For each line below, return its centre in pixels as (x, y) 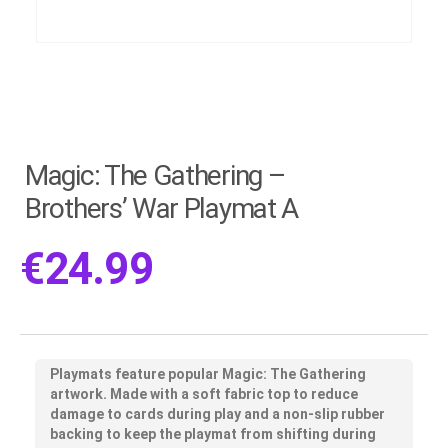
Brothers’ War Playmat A (162, 209)
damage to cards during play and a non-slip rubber (217, 413)
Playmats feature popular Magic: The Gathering (208, 373)
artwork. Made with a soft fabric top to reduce (204, 393)
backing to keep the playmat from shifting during (213, 433)
